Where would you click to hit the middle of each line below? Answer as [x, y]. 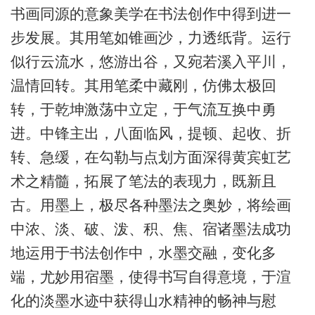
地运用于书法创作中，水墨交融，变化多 [143, 253]
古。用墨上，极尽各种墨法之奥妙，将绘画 [150, 205]
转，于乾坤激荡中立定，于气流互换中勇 [143, 110]
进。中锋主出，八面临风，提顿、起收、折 [150, 134]
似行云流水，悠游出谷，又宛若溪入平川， [150, 62]
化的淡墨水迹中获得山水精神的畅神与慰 [143, 301]
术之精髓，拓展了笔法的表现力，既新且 [143, 181]
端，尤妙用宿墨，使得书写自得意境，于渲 [150, 277]
